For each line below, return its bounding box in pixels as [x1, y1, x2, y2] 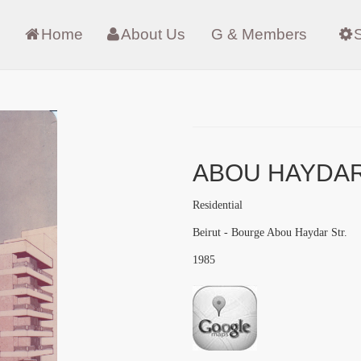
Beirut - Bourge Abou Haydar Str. [193, 226, 347, 239]
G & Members [211, 26, 307, 43]
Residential [193, 199, 243, 211]
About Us [121, 26, 185, 43]
